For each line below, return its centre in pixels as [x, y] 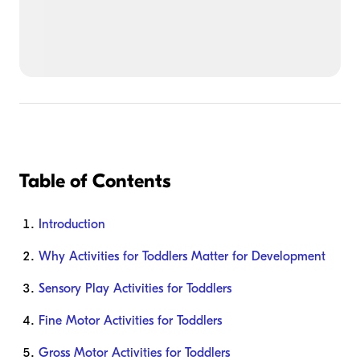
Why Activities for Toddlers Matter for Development [182, 257]
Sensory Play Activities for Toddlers [135, 289]
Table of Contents [95, 181]
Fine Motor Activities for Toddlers [130, 321]
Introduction [72, 225]
